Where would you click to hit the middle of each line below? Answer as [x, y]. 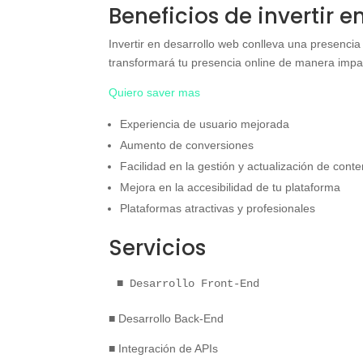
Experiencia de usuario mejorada [205, 124]
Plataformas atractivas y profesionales [218, 208]
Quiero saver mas [155, 92]
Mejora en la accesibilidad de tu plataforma [231, 187]
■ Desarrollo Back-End [167, 318]
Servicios [158, 248]
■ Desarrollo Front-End [188, 284]
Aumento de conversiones [187, 145]
